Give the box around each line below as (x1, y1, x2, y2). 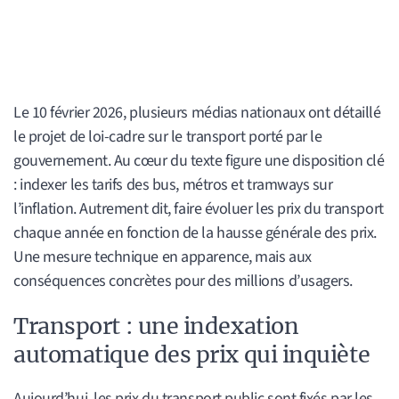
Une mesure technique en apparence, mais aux (13, 245, 312, 268)
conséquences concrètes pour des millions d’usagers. (13, 269, 354, 292)
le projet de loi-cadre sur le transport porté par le (13, 125, 322, 148)
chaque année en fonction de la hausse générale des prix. (13, 221, 377, 244)
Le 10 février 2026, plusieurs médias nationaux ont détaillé (13, 101, 381, 124)
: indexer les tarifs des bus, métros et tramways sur (13, 173, 333, 196)
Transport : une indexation (13, 312, 299, 341)
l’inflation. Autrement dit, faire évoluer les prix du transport (13, 197, 384, 220)
